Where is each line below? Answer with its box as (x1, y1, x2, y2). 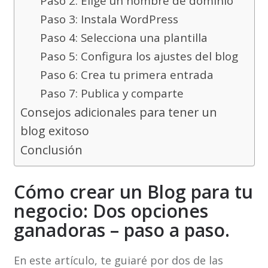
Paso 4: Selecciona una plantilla (39, 30, 208, 46)
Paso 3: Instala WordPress (39, 11, 178, 28)
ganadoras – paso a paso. (13, 218, 230, 243)
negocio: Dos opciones (13, 199, 213, 224)
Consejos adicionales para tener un (20, 104, 217, 121)
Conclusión (20, 142, 83, 159)
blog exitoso (20, 123, 89, 139)
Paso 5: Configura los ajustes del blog (39, 48, 238, 65)
